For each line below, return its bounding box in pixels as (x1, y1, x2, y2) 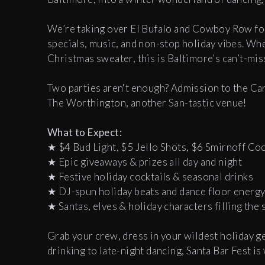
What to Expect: (47, 126, 122, 139)
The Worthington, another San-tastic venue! (47, 96, 249, 109)
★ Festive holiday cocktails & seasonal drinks (47, 170, 253, 183)
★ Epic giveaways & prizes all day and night (47, 156, 243, 169)
